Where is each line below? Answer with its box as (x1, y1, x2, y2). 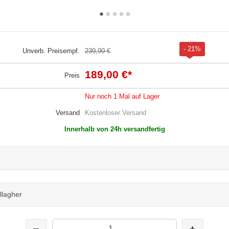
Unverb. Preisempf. (22, 47, 80, 55)
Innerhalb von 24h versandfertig (64, 125, 165, 133)
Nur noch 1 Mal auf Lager (84, 92, 159, 100)
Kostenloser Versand (84, 108, 146, 117)
